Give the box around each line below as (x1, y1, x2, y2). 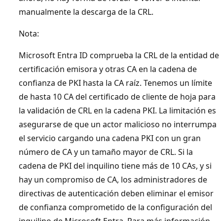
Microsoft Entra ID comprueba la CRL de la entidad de (19, 49, 219, 61)
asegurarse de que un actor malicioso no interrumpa (19, 118, 217, 130)
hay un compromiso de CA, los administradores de (19, 174, 207, 185)
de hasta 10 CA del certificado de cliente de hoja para (19, 91, 216, 102)
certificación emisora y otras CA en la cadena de (19, 63, 197, 74)
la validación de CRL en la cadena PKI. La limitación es (19, 105, 216, 116)
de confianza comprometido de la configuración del (19, 201, 212, 213)
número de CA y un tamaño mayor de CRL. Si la (19, 146, 193, 157)
